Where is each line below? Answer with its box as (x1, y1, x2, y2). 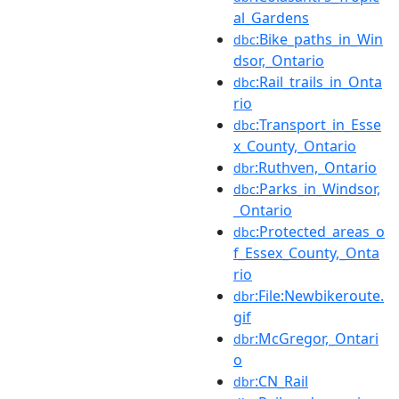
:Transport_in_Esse (256, 114, 381, 134)
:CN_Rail (255, 370, 308, 391)
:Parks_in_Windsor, (256, 178, 380, 199)
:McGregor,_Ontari (255, 328, 379, 348)
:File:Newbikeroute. (255, 285, 384, 305)
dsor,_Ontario (233, 50, 324, 70)
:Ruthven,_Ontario (255, 157, 377, 177)
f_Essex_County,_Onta (233, 242, 379, 263)
